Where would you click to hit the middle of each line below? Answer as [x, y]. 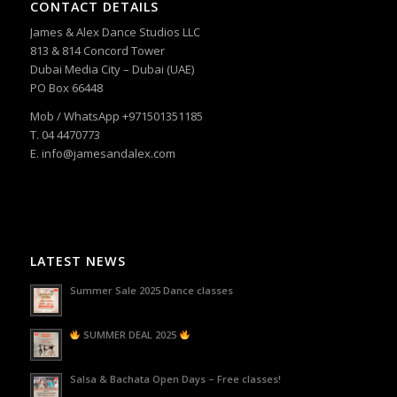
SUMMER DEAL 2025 [130, 334]
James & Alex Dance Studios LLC [115, 31]
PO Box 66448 [66, 87]
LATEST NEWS [78, 261]
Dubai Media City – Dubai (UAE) [112, 69]
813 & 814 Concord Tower [97, 50]
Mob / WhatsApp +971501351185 [116, 116]
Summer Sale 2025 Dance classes [151, 290]
